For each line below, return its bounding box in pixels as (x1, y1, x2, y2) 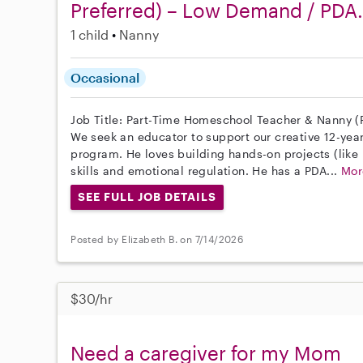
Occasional (70, 70, 140, 86)
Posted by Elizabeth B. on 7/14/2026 (70, 233, 244, 245)
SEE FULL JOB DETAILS (78, 190, 216, 204)
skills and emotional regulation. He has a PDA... (70, 164, 341, 178)
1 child (70, 27, 109, 43)
